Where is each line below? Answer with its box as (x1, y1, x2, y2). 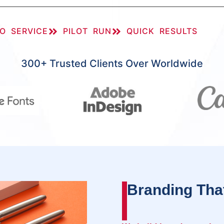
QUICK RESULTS (126, 26, 197, 36)
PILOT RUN (62, 26, 111, 36)
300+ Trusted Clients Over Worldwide (21, 57, 203, 69)
